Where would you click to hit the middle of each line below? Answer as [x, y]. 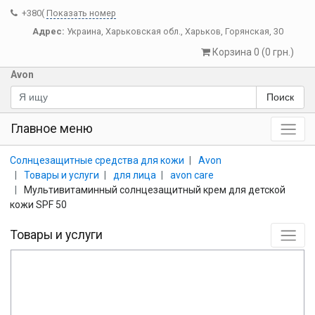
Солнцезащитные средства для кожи [97, 160]
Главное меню [52, 128]
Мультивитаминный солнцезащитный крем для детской [155, 189]
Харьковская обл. [143, 31]
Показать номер [81, 13]
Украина [84, 31]
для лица [135, 175]
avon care [192, 175]
